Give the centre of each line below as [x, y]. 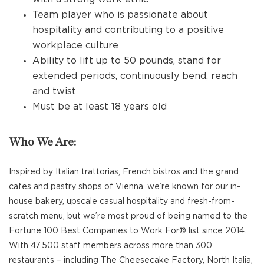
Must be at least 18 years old [100, 106]
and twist [54, 91]
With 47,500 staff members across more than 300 [110, 245]
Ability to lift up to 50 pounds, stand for [127, 60]
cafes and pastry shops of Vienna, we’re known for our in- [125, 186]
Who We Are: [42, 142]
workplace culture [75, 45]
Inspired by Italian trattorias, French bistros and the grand [124, 171]
